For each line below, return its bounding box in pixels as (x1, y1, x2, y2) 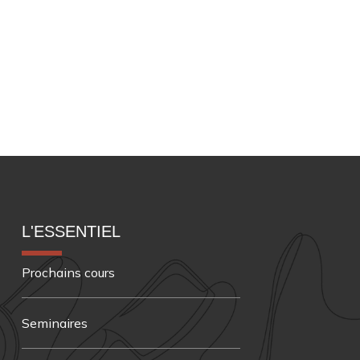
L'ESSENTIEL (22, 222, 121, 240)
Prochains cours (22, 264, 115, 280)
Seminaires (22, 314, 88, 331)
